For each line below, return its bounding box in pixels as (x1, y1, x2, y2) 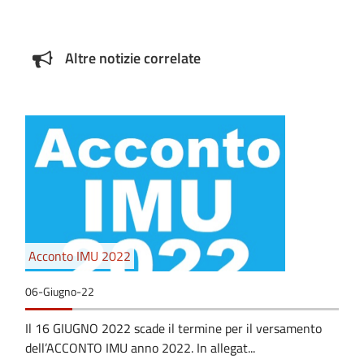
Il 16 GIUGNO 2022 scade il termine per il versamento (25, 318, 322, 338)
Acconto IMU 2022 (28, 245, 131, 266)
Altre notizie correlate (65, 47, 201, 70)
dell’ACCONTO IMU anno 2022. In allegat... (25, 337, 255, 357)
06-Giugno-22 (25, 283, 94, 300)
